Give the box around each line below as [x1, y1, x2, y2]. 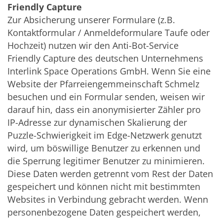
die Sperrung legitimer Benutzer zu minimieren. [7, 155, 205, 167]
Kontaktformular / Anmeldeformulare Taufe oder [7, 27, 210, 39]
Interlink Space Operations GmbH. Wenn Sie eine [7, 65, 211, 77]
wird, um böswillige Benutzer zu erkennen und [7, 142, 200, 154]
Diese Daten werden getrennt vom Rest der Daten [7, 168, 213, 180]
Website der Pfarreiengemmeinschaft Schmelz [7, 78, 199, 90]
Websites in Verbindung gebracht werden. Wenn [7, 193, 208, 206]
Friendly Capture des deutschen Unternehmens [7, 52, 203, 65]
